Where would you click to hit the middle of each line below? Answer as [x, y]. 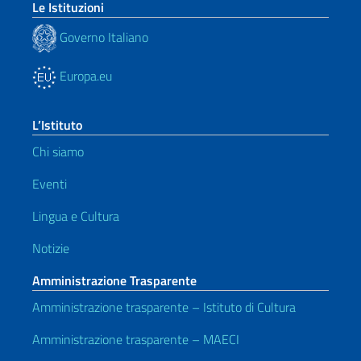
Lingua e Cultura [76, 216]
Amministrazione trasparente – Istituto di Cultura [164, 307]
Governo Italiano [102, 37]
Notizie [51, 249]
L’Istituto [57, 125]
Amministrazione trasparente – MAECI [136, 340]
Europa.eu [84, 76]
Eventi [50, 184]
